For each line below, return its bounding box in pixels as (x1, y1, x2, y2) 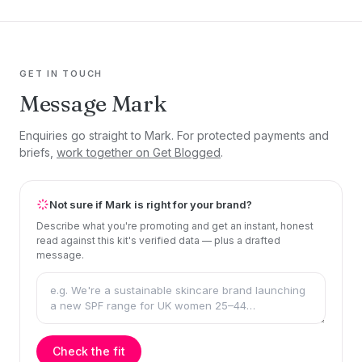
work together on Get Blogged (57, 145, 221, 159)
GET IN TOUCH (19, 67, 103, 79)
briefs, (19, 145, 57, 159)
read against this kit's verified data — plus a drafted (36, 234, 280, 246)
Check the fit (53, 343, 125, 358)
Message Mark (19, 89, 167, 117)
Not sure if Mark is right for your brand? (49, 197, 252, 211)
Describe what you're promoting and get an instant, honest (36, 219, 314, 232)
